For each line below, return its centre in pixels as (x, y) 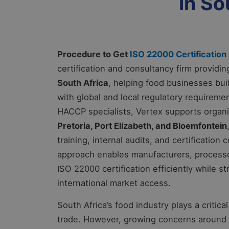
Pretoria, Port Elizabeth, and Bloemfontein (142, 126)
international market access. (114, 183)
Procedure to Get (94, 54)
